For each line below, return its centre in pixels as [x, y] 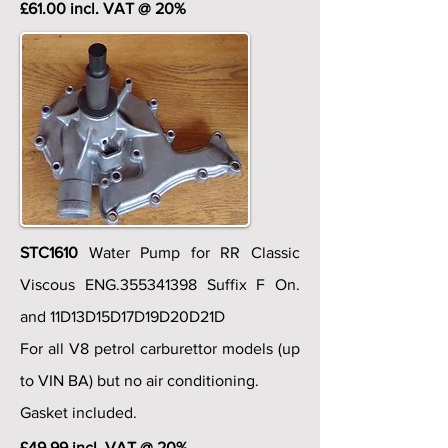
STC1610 [54, 252]
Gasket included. [78, 412]
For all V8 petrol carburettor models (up [160, 348]
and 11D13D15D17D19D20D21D [122, 316]
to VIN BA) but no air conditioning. [139, 380]
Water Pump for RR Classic [194, 252]
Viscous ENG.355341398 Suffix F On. [160, 284]
